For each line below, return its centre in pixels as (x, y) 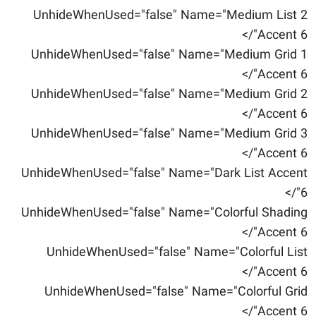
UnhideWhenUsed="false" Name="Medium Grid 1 (169, 55)
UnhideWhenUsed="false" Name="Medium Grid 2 (169, 95)
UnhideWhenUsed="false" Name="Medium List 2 (170, 16)
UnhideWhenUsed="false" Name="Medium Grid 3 (169, 134)
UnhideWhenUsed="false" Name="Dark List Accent (164, 174)
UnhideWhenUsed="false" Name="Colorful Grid (176, 292)
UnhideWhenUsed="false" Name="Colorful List (177, 253)
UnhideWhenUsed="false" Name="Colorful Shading (164, 213)
